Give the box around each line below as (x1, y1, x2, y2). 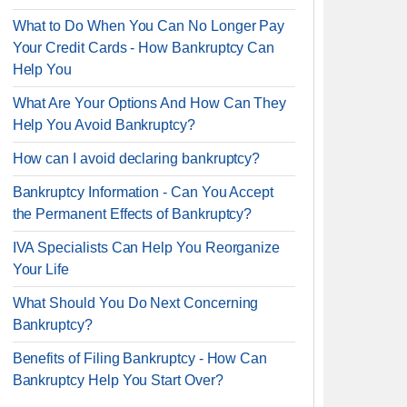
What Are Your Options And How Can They (12, 95, 287, 111)
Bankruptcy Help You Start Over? (12, 372, 223, 388)
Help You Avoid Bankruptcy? (12, 117, 195, 133)
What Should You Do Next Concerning (12, 295, 259, 311)
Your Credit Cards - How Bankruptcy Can (12, 40, 275, 55)
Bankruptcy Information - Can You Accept (12, 184, 274, 200)
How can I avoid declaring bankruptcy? (12, 151, 261, 166)
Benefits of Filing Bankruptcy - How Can (12, 351, 268, 366)
